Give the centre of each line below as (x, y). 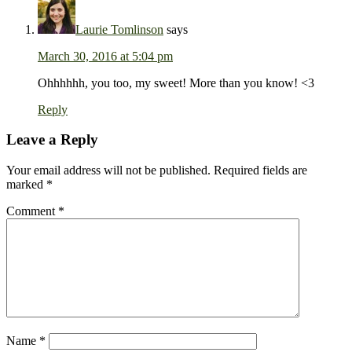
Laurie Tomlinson (119, 29)
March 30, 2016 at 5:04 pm (105, 56)
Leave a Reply (52, 140)
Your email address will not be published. (108, 170)
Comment (32, 211)
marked (26, 185)
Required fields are (260, 170)
